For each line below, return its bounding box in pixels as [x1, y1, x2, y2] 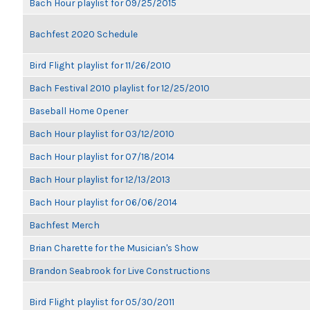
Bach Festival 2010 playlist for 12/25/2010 [29, 82, 210, 93]
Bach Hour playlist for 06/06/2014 [29, 197, 177, 208]
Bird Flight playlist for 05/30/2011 [29, 296, 174, 307]
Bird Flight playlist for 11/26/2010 [29, 60, 171, 71]
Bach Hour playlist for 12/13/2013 [29, 174, 170, 185]
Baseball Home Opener [29, 105, 128, 116]
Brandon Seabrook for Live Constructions [29, 265, 210, 276]
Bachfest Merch [29, 219, 100, 230]
